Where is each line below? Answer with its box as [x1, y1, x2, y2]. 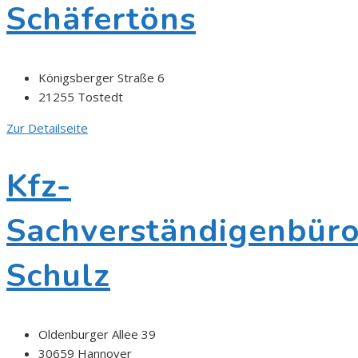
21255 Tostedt [38, 88, 123, 105]
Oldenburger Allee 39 [38, 326, 156, 343]
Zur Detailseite [6, 119, 88, 136]
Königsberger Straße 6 [38, 69, 165, 86]
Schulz [6, 253, 110, 297]
